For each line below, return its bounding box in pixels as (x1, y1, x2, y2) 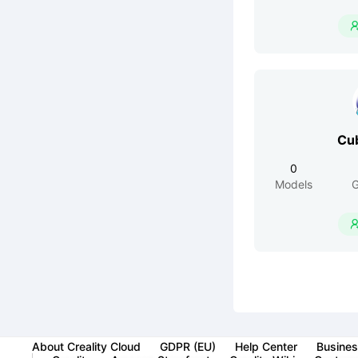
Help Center (235, 339, 297, 353)
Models (275, 177, 312, 191)
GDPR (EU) (160, 339, 216, 353)
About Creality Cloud (32, 339, 141, 353)
